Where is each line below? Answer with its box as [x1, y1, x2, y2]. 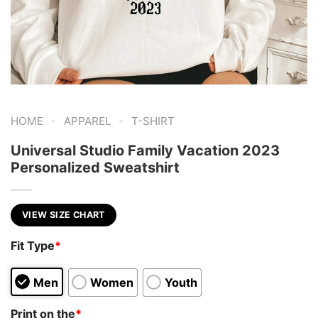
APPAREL [63, 114, 111, 128]
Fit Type [11, 238, 55, 253]
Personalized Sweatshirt [11, 158, 180, 176]
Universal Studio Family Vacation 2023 [11, 141, 280, 159]
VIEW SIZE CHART [22, 209, 105, 220]
